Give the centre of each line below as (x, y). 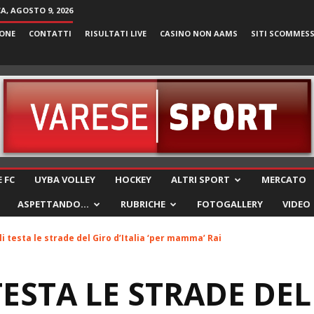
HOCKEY (133, 179)
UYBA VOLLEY (65, 179)
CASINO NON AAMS (199, 33)
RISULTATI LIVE (116, 33)
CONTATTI (50, 33)
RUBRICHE (143, 204)
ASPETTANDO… (53, 204)
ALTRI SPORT (200, 179)
